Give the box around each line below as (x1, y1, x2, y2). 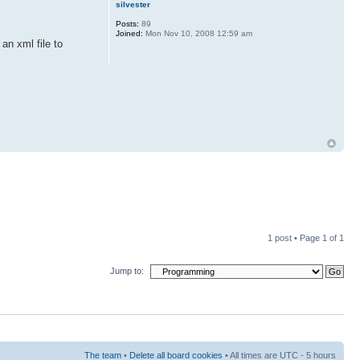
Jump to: (110, 265, 144, 276)
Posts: (115, 18, 139, 28)
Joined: (115, 28, 143, 38)
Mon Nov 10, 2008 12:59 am (142, 28, 252, 38)
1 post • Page (268, 232, 322, 243)
